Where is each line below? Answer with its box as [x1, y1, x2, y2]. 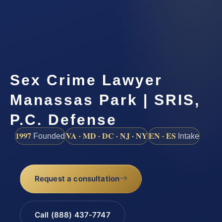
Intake [176, 132, 199, 141]
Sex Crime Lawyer [10, 72, 163, 89]
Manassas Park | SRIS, [10, 92, 200, 109]
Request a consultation [34, 174, 120, 184]
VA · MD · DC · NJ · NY [66, 130, 148, 142]
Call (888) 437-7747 [34, 210, 111, 220]
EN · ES [149, 130, 176, 142]
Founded [31, 132, 65, 141]
